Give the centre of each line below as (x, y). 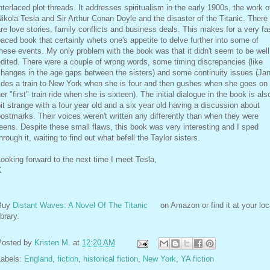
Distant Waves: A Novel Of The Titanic (80, 206)
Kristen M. (52, 243)
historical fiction (111, 259)
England (38, 259)
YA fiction (197, 259)
